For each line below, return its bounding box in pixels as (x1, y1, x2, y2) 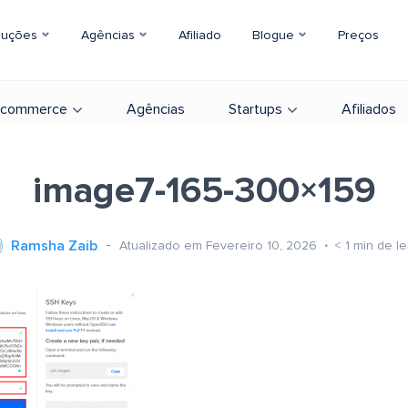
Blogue (252, 29, 298, 42)
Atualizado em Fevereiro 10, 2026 (119, 239, 321, 252)
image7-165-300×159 (32, 173, 376, 209)
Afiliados (342, 102, 396, 117)
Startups (229, 102, 282, 117)
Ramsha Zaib (11, 239, 97, 253)
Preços (338, 29, 379, 42)
